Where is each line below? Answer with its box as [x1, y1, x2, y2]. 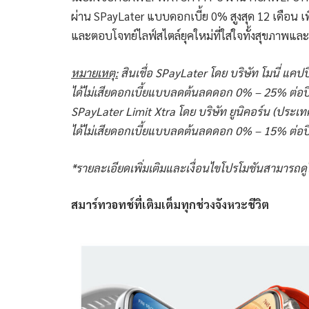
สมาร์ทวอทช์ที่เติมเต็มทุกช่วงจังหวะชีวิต [71, 197, 269, 212]
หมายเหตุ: [71, 64, 118, 80]
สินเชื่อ [118, 64, 155, 80]
